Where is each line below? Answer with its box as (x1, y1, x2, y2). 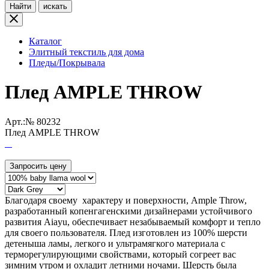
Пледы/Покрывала (29, 58, 105, 68)
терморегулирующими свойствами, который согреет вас (5, 249, 236, 259)
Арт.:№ (5, 116, 37, 127)
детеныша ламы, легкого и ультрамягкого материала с (5, 238, 225, 249)
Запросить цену (10, 161, 67, 171)
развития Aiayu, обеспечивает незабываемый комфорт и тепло (5, 216, 261, 227)
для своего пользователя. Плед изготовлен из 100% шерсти (5, 227, 247, 238)
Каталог (29, 36, 62, 46)
